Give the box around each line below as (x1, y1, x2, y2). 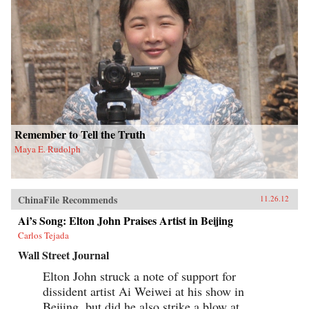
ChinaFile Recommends (18, 192, 117, 208)
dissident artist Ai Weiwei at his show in (43, 283, 244, 300)
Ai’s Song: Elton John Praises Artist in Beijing (18, 212, 233, 229)
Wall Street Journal (18, 247, 109, 263)
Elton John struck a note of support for (43, 268, 236, 285)
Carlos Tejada (18, 229, 69, 242)
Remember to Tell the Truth (14, 126, 146, 143)
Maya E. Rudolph (14, 143, 81, 156)
